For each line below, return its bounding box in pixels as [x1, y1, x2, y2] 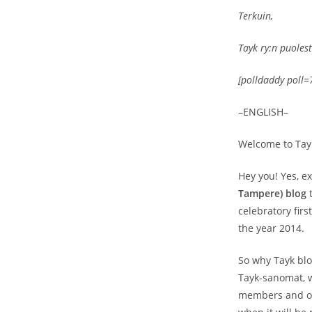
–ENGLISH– [238, 105, 288, 118]
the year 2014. [238, 221, 304, 235]
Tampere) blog [238, 187, 306, 200]
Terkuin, [238, 9, 273, 22]
